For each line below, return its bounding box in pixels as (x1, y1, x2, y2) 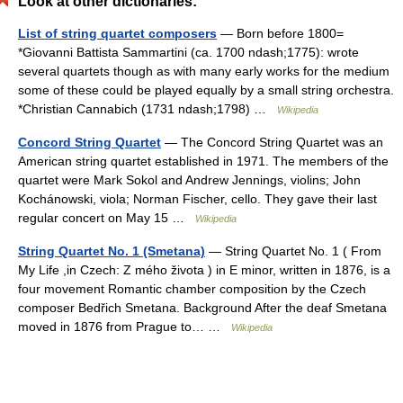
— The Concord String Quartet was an (161, 135, 383, 149)
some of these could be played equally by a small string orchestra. (18, 83, 394, 97)
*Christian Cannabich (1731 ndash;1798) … (18, 102, 277, 116)
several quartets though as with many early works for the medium (18, 64, 390, 78)
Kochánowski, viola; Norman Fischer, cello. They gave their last (18, 192, 377, 206)
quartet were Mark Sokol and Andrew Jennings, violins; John (18, 173, 361, 187)
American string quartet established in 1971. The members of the (18, 154, 389, 168)
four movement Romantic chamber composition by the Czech (18, 282, 366, 296)
